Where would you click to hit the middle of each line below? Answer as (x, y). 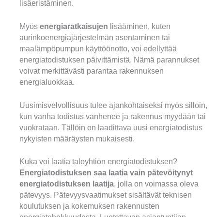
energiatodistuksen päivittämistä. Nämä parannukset (109, 60)
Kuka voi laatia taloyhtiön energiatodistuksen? (98, 162)
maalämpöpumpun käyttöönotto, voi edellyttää (98, 48)
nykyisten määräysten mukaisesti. (77, 139)
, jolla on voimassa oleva (156, 184)
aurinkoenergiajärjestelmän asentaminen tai (95, 37)
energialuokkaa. (47, 82)
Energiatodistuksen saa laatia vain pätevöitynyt (106, 173)
